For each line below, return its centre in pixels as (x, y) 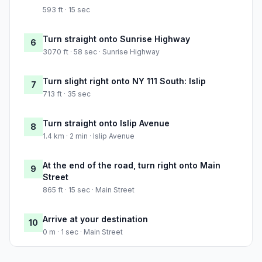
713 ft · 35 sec (67, 94)
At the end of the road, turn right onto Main (132, 166)
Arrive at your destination (95, 219)
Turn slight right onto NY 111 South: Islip (124, 81)
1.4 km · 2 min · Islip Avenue (89, 136)
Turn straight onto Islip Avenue (106, 123)
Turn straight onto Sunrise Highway (116, 39)
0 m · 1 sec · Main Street (83, 232)
